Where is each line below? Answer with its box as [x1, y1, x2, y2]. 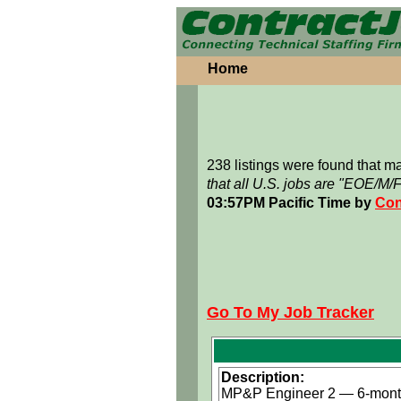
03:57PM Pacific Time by [207, 195, 375, 211]
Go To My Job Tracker [207, 303, 374, 321]
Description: [221, 370, 304, 385]
